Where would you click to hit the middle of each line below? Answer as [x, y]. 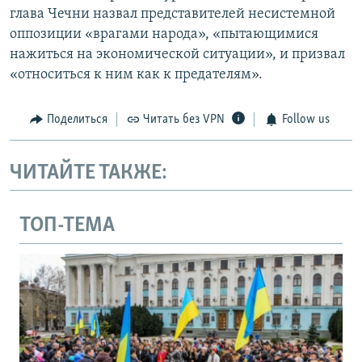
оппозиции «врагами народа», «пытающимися [164, 35]
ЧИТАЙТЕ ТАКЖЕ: [88, 173]
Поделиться [77, 120]
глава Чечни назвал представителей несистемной [173, 15]
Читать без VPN [184, 120]
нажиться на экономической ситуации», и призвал [177, 55]
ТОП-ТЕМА [67, 226]
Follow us [305, 120]
